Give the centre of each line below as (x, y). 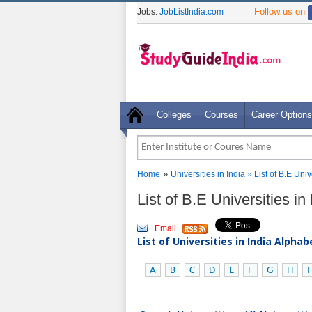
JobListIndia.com (192, 12)
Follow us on (281, 11)
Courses (221, 115)
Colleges (174, 115)
